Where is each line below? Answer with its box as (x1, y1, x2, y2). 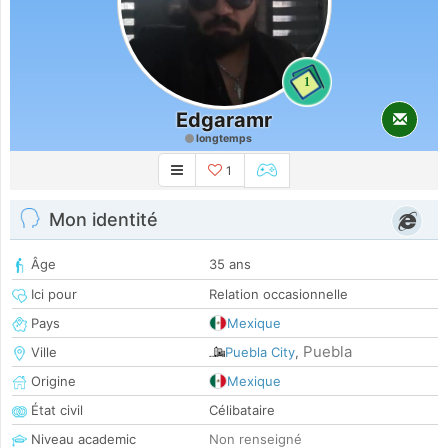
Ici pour (27, 286, 77, 303)
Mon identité (49, 209, 158, 231)
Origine (27, 373, 76, 390)
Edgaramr (176, 108, 272, 132)
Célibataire (209, 402, 275, 419)
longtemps (194, 132, 252, 145)
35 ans (209, 256, 251, 273)
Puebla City (225, 344, 295, 361)
